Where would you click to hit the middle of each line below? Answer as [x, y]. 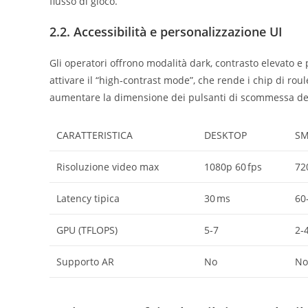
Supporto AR [85, 262]
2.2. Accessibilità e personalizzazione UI [166, 32]
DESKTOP [225, 135]
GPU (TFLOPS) [87, 230]
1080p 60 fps [233, 167]
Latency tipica [88, 198]
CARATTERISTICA [95, 135]
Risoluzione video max [108, 167]
